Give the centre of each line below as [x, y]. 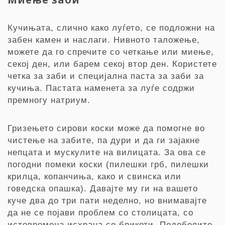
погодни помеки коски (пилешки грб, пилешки [108, 164]
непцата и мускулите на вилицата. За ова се [107, 152]
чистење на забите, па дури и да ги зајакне [104, 140]
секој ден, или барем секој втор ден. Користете [112, 64]
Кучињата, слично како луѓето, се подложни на [111, 28]
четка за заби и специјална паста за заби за [106, 76]
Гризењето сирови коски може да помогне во [106, 128]
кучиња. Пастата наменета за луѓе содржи [101, 88]
